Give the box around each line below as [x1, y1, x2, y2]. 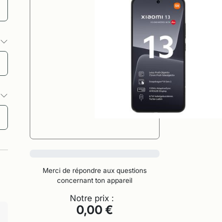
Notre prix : [70, 193, 119, 204]
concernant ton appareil [56, 176, 132, 185]
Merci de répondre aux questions [42, 166, 147, 175]
